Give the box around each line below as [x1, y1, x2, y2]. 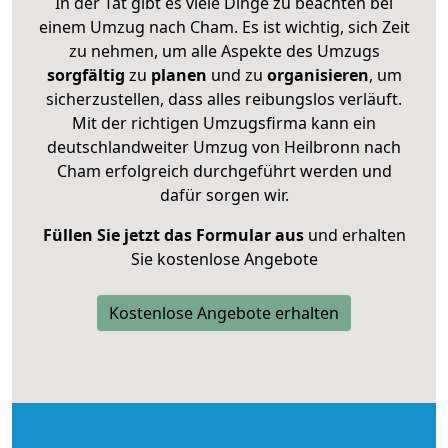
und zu [206, 63, 263, 86]
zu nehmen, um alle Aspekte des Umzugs [68, 39, 380, 62]
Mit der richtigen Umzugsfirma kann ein [72, 111, 376, 134]
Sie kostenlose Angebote [130, 247, 318, 270]
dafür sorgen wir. [159, 183, 289, 206]
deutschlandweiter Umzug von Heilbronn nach [47, 135, 401, 158]
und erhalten [303, 223, 406, 246]
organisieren [262, 63, 369, 86]
